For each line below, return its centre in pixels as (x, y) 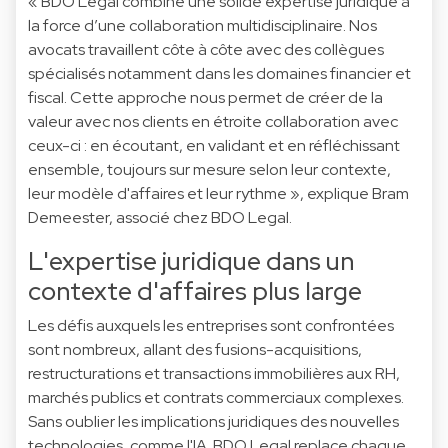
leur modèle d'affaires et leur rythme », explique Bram (218, 193)
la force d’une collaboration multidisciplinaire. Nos (202, 25)
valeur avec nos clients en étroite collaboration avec (213, 121)
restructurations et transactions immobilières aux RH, (214, 373)
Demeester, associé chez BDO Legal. (160, 217)
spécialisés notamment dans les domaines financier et (219, 73)
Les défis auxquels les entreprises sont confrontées (211, 325)
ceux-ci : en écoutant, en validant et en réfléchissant (214, 145)
